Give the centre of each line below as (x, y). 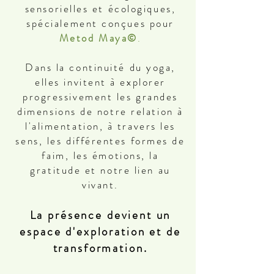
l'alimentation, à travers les (100, 126)
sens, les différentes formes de (100, 141)
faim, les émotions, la (100, 155)
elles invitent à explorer (100, 82)
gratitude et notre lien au (100, 170)
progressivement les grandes (100, 97)
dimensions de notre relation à (100, 111)
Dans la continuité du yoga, (100, 67)
